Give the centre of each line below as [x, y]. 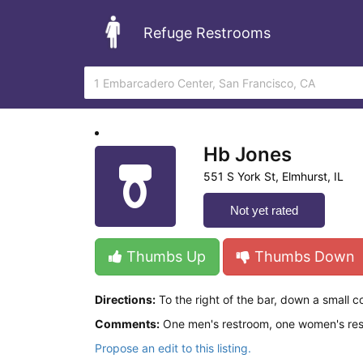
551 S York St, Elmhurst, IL [273, 176]
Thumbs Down [303, 256]
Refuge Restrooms [207, 32]
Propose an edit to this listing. [173, 348]
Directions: [125, 299]
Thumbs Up [164, 256]
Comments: [127, 324]
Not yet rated [264, 210]
